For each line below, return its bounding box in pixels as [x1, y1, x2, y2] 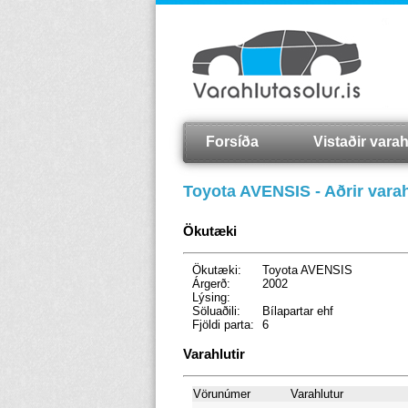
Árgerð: [191, 277, 230, 291]
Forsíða [205, 134, 259, 149]
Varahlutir [182, 345, 245, 362]
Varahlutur [290, 386, 343, 401]
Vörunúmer [192, 386, 250, 401]
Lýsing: [191, 291, 230, 305]
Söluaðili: [191, 304, 240, 319]
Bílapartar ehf [261, 304, 333, 319]
